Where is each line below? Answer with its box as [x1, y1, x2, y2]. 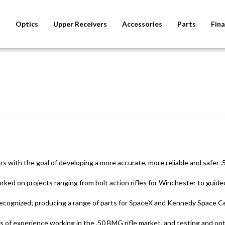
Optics [16, 20, 38, 28]
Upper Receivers [53, 20, 107, 28]
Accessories [122, 20, 162, 28]
